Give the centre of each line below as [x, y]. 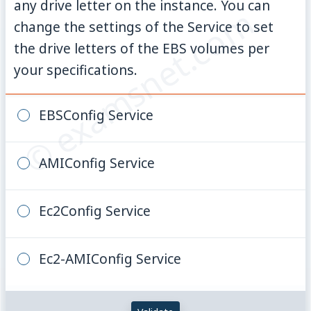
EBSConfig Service [96, 115]
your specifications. [76, 69]
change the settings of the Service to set [144, 26]
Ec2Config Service [94, 211]
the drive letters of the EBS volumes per [142, 48]
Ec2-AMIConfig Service [110, 259]
